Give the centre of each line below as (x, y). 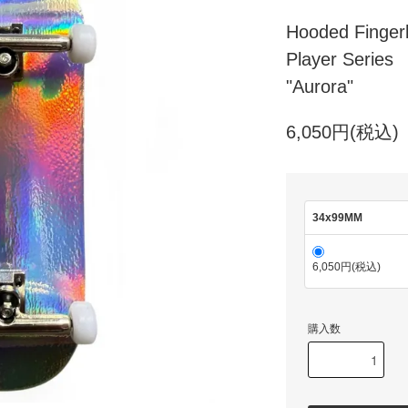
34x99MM (337, 218)
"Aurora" (320, 87)
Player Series (340, 59)
